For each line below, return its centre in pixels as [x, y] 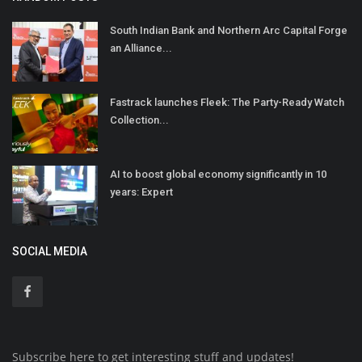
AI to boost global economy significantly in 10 [218, 175]
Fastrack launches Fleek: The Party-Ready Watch [227, 103]
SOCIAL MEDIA [50, 252]
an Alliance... [141, 48]
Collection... [139, 120]
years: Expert [141, 192]
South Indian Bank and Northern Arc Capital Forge [229, 31]
